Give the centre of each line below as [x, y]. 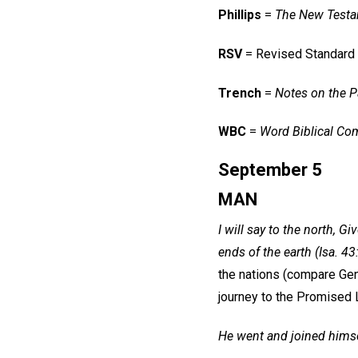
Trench [240, 93]
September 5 [270, 170]
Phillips [240, 14]
